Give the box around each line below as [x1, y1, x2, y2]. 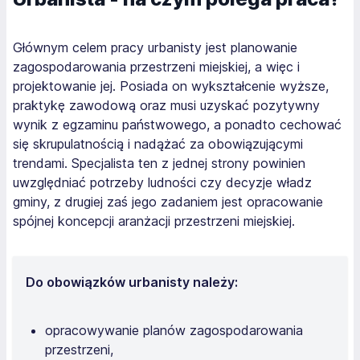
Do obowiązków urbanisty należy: [26, 273, 238, 290]
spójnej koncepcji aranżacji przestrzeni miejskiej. [13, 212, 299, 229]
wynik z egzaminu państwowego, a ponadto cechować [13, 116, 342, 133]
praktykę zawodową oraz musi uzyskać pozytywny [13, 96, 320, 113]
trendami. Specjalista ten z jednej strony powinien [13, 154, 305, 171]
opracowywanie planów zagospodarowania [45, 321, 303, 338]
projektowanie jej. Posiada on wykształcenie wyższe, [13, 77, 329, 94]
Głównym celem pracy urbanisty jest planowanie [13, 39, 297, 55]
